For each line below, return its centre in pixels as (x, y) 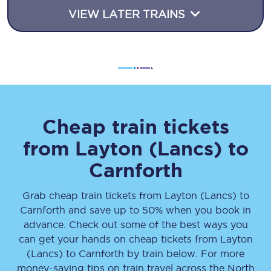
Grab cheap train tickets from (93, 195)
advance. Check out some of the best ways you (135, 224)
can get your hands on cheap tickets (106, 239)
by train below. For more (184, 253)
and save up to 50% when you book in (158, 210)
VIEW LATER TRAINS (128, 14)
